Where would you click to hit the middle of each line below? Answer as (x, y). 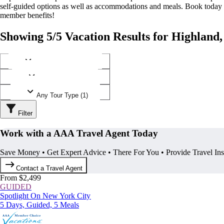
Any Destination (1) (62, 64)
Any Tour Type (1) (62, 95)
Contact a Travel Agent (49, 168)
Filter (25, 113)
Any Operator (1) (62, 79)
